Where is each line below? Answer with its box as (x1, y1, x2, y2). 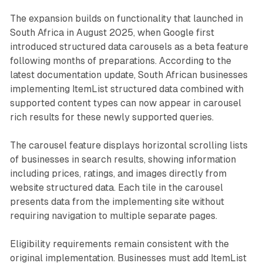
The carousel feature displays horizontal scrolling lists (9, 139, 248, 151)
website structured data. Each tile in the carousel (9, 181, 223, 193)
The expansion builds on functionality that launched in (9, 12, 243, 24)
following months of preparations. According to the (9, 55, 231, 66)
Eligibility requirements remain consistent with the (9, 238, 229, 249)
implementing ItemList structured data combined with (9, 83, 244, 95)
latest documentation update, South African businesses (9, 69, 248, 80)
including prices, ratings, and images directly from (9, 167, 227, 179)
